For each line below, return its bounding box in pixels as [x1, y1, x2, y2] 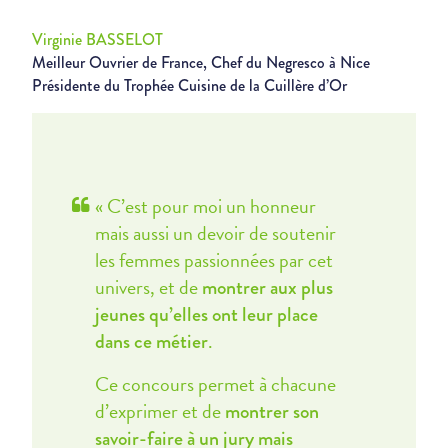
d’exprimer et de [94, 396, 225, 426]
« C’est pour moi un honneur [94, 191, 316, 221]
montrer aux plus [201, 273, 333, 302]
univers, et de [94, 272, 202, 302]
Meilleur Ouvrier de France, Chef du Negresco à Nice [32, 51, 370, 74]
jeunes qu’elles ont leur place [94, 300, 318, 329]
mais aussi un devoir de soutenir [94, 218, 336, 248]
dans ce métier [94, 327, 208, 356]
